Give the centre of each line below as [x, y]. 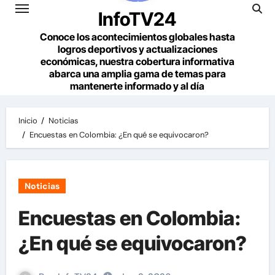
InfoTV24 [137, 19]
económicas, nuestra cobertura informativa [137, 61]
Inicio [28, 121]
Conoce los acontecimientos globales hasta [137, 37]
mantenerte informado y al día [137, 86]
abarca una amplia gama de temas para [137, 74]
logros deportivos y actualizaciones [137, 49]
